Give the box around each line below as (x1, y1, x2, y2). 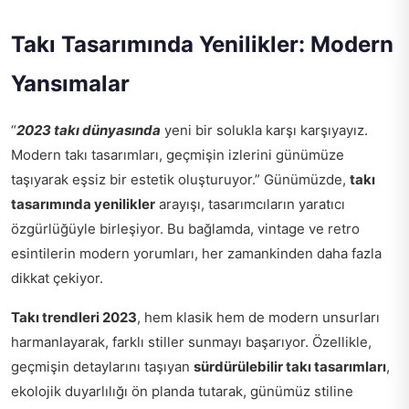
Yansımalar (11, 69, 130, 97)
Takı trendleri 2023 (11, 308, 137, 326)
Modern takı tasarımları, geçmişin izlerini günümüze (11, 145, 344, 163)
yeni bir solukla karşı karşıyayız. (161, 121, 368, 139)
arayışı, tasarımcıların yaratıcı (155, 194, 345, 213)
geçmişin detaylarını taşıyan (11, 357, 194, 375)
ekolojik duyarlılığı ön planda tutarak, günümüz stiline (11, 382, 353, 400)
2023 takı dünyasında (16, 121, 161, 139)
